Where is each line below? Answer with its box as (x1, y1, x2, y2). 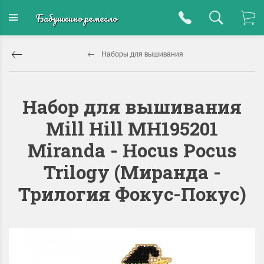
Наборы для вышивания (101, 48, 183, 58)
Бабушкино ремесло (35, 9, 117, 26)
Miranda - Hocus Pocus (27, 138, 237, 162)
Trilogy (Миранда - (43, 160, 221, 184)
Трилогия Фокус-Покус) (18, 181, 246, 206)
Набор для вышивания (22, 94, 242, 118)
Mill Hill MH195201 (46, 116, 218, 140)
